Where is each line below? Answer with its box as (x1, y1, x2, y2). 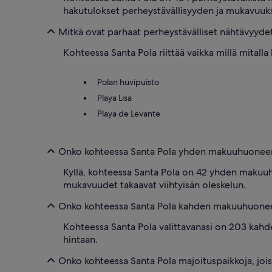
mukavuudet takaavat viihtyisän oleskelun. (63, 178, 246, 192)
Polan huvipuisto (97, 76, 159, 88)
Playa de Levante (97, 108, 160, 120)
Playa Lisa (97, 92, 132, 104)
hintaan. (63, 233, 98, 246)
